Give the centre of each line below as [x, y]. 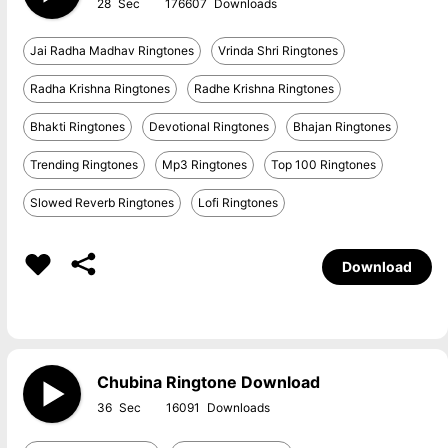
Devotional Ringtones [208, 126]
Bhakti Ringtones [77, 126]
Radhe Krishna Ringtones [263, 88]
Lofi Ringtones [237, 202]
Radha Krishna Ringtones [99, 88]
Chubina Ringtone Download [208, 382]
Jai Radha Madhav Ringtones [111, 50]
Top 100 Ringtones [323, 164]
